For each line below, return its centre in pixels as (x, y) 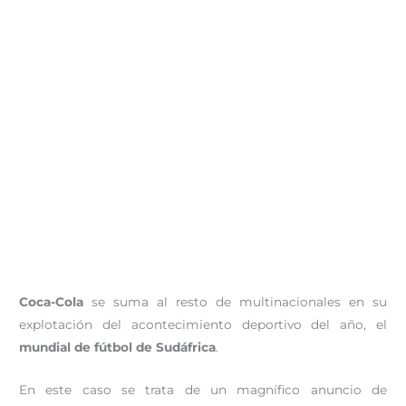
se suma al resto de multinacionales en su (235, 301)
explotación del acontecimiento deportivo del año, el (203, 324)
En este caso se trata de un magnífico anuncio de (203, 389)
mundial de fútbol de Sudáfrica (118, 347)
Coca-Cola (52, 301)
